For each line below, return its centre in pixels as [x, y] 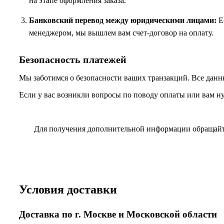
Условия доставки [68, 190]
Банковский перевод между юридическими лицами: [123, 20]
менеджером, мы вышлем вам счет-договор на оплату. [121, 32]
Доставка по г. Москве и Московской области [118, 214]
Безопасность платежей [73, 59]
